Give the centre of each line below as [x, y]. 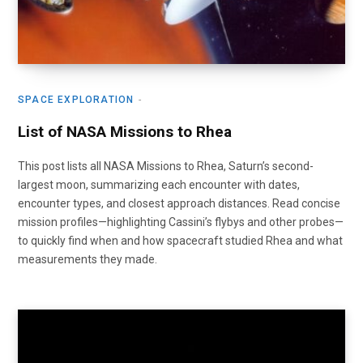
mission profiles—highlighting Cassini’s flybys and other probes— [181, 222]
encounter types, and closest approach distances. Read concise [179, 203]
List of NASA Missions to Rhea [125, 132]
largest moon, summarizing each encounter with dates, [159, 185]
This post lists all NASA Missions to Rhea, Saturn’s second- [166, 166]
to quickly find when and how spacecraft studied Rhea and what [180, 241]
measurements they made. [88, 259]
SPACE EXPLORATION [76, 100]
